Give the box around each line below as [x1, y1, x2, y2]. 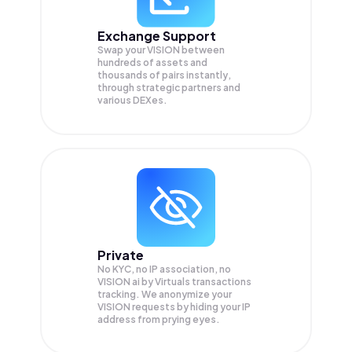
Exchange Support [97, 27, 216, 45]
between [181, 44, 225, 57]
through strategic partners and [97, 82, 240, 94]
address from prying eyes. [97, 313, 220, 326]
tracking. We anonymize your [97, 288, 232, 301]
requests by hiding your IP [132, 301, 251, 313]
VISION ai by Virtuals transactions [97, 276, 251, 288]
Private [97, 247, 144, 264]
